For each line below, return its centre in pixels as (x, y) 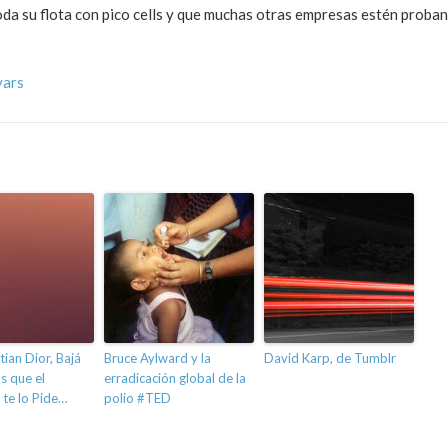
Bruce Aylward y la (157, 358)
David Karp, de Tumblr (330, 358)
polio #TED (137, 398)
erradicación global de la (175, 378)
